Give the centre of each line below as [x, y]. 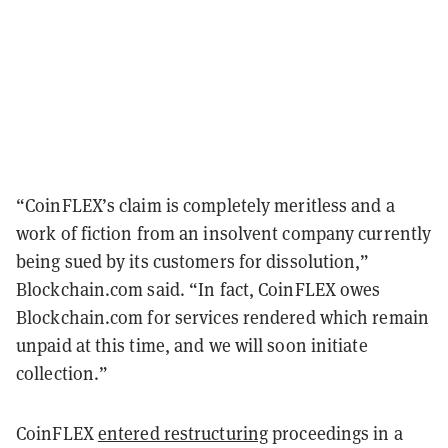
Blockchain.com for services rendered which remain [222, 317]
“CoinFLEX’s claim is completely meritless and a [205, 205]
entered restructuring [183, 433]
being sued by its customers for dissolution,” [193, 261]
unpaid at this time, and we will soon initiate [192, 345]
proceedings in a [335, 433]
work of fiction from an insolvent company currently [224, 233]
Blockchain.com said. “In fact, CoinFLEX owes [198, 289]
